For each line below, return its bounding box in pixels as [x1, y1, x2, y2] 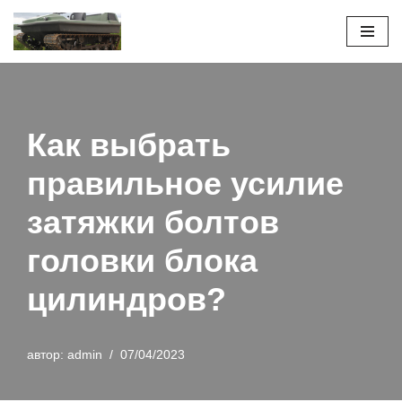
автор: [27, 348, 67, 363]
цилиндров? [27, 281, 226, 319]
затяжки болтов [27, 204, 279, 241]
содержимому [13, 83, 99, 99]
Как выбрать [27, 127, 231, 164]
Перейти [13, 40, 66, 56]
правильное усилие [27, 165, 344, 203]
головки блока [27, 242, 258, 280]
